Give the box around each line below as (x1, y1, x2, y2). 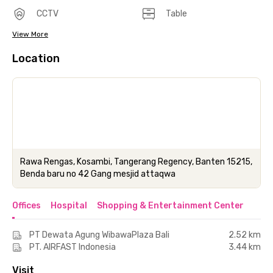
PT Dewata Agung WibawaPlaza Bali (29, 229, 169, 240)
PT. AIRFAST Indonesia (29, 241, 116, 252)
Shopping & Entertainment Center (97, 200, 244, 211)
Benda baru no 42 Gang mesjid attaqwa (20, 168, 175, 179)
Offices (12, 200, 41, 211)
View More (12, 29, 48, 38)
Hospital (51, 200, 87, 211)
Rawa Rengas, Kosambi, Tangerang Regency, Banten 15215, (20, 156, 252, 167)
